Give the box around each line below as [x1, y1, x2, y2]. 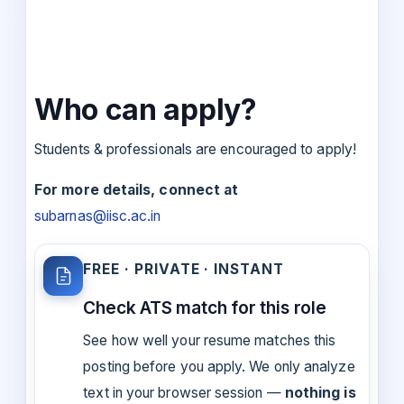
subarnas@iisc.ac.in [34, 207, 161, 225]
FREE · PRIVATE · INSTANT [83, 260, 284, 278]
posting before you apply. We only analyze [83, 358, 355, 376]
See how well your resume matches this [83, 332, 336, 350]
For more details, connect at [34, 180, 239, 198]
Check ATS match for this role [83, 296, 326, 318]
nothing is [284, 384, 356, 402]
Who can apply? [34, 91, 257, 127]
